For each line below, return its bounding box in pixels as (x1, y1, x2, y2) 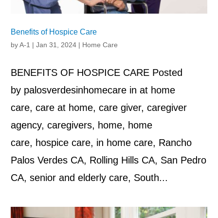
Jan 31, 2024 (36, 41, 77, 49)
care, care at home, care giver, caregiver (11, 102, 187, 113)
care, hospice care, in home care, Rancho (11, 137, 192, 148)
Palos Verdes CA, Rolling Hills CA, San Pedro (11, 155, 207, 166)
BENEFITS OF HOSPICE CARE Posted (11, 67, 183, 78)
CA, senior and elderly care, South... (11, 172, 168, 183)
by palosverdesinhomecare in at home (11, 85, 176, 96)
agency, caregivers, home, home (11, 120, 153, 131)
